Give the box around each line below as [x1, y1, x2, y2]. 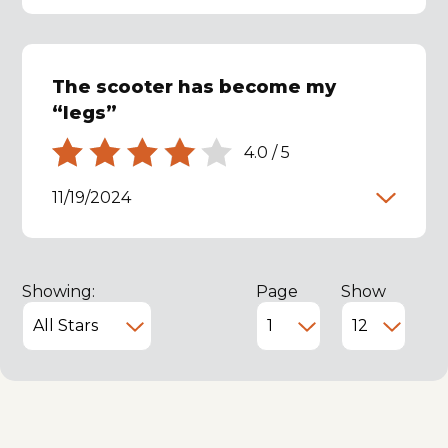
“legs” [52, 101, 118, 124]
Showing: [22, 281, 96, 301]
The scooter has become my [52, 75, 337, 98]
